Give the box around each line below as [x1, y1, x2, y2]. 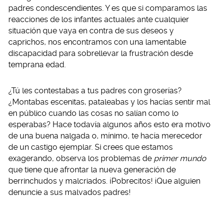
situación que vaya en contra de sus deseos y [8, 26, 174, 35]
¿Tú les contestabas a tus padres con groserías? [8, 86, 182, 95]
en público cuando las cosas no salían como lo [8, 109, 179, 118]
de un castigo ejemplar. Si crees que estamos [8, 142, 173, 152]
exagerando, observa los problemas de [8, 154, 154, 163]
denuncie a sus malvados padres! [8, 188, 131, 197]
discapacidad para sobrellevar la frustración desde [8, 49, 193, 58]
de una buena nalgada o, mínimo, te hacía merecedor [8, 131, 202, 140]
